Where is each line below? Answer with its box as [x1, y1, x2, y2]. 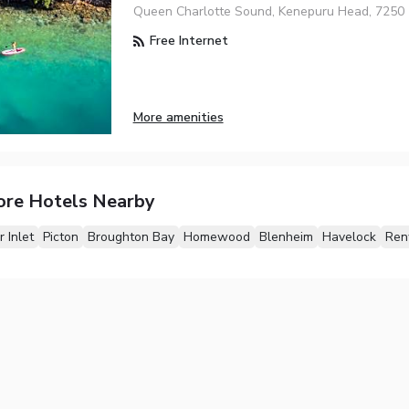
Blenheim [258, 228, 313, 246]
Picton [42, 228, 79, 246]
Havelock [321, 228, 376, 246]
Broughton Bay [87, 228, 174, 246]
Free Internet [145, 32, 228, 50]
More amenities [132, 108, 224, 126]
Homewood [183, 228, 250, 246]
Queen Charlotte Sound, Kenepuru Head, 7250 [132, 3, 404, 21]
